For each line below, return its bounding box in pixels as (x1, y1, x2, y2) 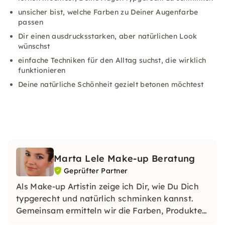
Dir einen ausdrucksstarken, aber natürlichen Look (18, 32, 197, 41)
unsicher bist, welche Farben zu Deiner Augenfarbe (18, 8, 198, 17)
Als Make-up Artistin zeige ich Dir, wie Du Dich (16, 181, 199, 191)
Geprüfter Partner (64, 166, 128, 175)
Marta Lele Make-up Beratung (54, 153, 195, 164)
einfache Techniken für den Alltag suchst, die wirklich (18, 56, 206, 65)
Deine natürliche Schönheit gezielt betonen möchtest (18, 80, 204, 89)
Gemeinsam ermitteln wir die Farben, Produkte (16, 205, 202, 215)
